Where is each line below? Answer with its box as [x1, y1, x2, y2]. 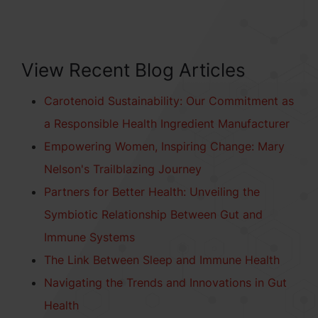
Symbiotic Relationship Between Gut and [44, 207, 263, 221]
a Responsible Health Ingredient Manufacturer [44, 116, 290, 131]
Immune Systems [44, 229, 135, 244]
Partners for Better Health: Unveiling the [44, 184, 260, 199]
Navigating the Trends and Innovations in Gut [44, 275, 287, 290]
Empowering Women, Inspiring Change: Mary [44, 138, 285, 153]
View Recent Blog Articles [21, 58, 246, 81]
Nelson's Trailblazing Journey [44, 161, 202, 176]
